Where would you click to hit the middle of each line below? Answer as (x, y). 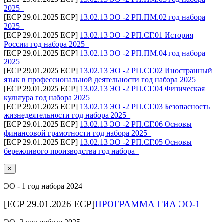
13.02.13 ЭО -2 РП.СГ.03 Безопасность (145, 106)
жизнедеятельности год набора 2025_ (67, 115)
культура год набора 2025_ (49, 97)
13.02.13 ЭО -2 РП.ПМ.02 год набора (142, 17)
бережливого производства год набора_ (71, 151)
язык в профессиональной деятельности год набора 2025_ (102, 79)
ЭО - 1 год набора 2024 (43, 186)
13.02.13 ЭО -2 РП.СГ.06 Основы (136, 124)
